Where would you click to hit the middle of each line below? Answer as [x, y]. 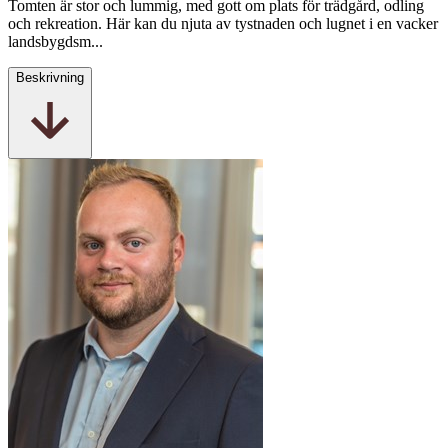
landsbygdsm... [55, 42]
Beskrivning [50, 78]
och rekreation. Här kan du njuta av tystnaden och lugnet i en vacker [223, 24]
